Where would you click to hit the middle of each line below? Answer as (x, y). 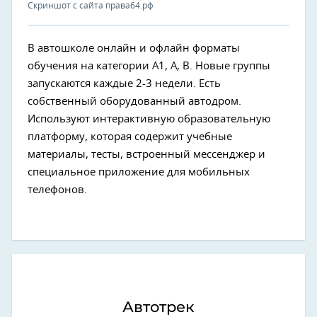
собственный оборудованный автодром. (134, 102)
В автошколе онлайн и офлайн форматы (134, 48)
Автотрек (158, 307)
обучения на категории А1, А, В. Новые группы (149, 66)
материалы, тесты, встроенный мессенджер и (146, 155)
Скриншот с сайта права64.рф (91, 6)
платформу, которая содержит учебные (130, 137)
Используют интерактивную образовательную (149, 119)
